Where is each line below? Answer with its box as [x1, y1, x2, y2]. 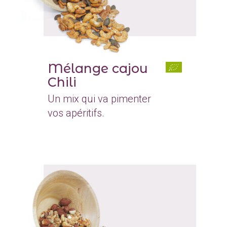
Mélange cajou [47, 61, 148, 77]
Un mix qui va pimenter [47, 93, 151, 105]
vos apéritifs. [47, 107, 104, 120]
